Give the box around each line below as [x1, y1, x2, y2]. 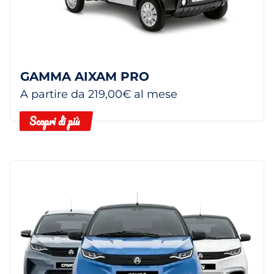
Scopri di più [29, 112, 80, 130]
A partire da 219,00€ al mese [20, 87, 177, 101]
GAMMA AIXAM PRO [20, 68, 149, 84]
